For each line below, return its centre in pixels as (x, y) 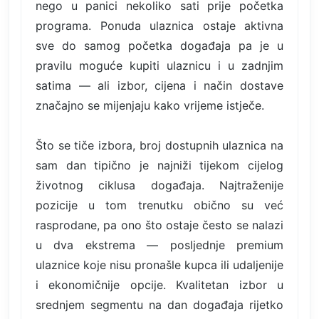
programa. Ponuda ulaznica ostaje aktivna (159, 25)
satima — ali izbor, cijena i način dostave (159, 85)
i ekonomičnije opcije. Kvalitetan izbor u (159, 284)
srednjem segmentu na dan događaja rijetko (159, 304)
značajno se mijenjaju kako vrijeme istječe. (150, 105)
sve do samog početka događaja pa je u (159, 45)
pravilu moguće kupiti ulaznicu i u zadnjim (159, 65)
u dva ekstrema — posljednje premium (159, 245)
